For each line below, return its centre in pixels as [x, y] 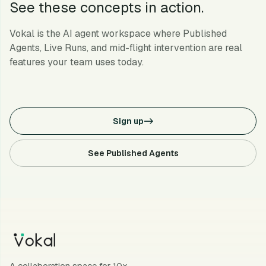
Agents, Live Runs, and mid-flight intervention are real [126, 48]
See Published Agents [133, 153]
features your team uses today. [77, 62]
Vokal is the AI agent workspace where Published [118, 34]
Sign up [128, 121]
